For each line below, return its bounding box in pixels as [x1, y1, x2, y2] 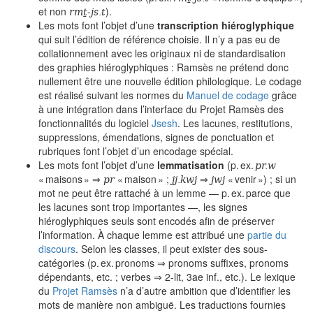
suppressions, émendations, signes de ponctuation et [38, 130, 274, 144]
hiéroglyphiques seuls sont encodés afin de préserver [38, 214, 275, 228]
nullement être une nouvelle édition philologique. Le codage [38, 74, 302, 88]
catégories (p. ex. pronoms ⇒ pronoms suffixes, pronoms [38, 256, 289, 270]
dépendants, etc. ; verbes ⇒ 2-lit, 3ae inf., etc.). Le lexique [38, 270, 296, 284]
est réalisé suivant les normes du [38, 88, 187, 102]
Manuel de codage [187, 88, 269, 102]
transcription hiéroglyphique [157, 18, 294, 32]
